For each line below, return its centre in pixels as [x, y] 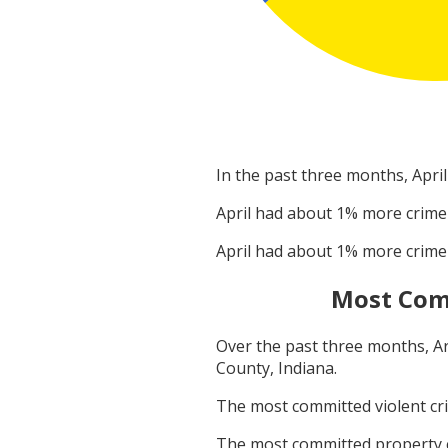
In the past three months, [314, 175]
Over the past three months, [324, 346]
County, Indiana [275, 368]
